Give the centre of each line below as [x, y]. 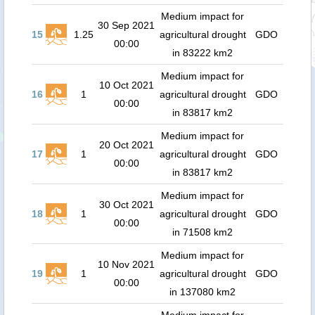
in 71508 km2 [202, 232]
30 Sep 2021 [126, 25]
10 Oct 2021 [126, 85]
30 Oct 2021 [126, 205]
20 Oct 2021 [126, 145]
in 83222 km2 [202, 53]
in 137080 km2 [202, 292]
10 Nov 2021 [126, 264]
